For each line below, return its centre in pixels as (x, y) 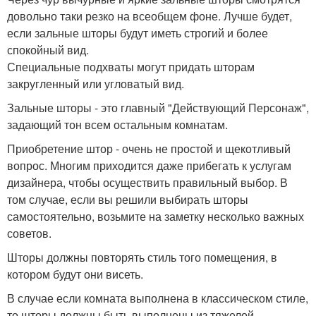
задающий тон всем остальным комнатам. (117, 125)
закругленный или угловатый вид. (96, 84)
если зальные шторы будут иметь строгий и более (138, 33)
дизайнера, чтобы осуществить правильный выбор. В (147, 183)
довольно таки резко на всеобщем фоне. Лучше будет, (150, 16)
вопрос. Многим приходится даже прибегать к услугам (149, 166)
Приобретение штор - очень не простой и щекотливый (149, 149)
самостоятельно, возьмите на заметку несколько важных (156, 217)
